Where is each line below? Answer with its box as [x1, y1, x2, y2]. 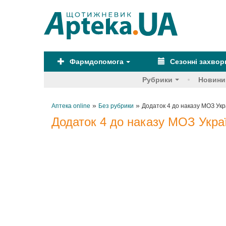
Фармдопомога [68, 58, 124, 66]
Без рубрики [98, 102, 134, 109]
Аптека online [51, 102, 90, 109]
